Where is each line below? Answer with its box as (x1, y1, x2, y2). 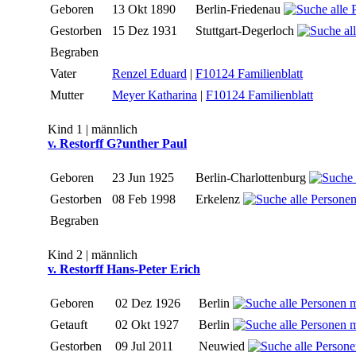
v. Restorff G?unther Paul (48, 137, 187, 151)
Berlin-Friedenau (195, 2, 284, 17)
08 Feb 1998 (112, 192, 179, 207)
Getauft (50, 318, 91, 332)
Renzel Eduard (112, 67, 187, 81)
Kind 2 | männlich (48, 248, 137, 262)
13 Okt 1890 (112, 2, 179, 17)
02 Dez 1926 (115, 296, 184, 311)
